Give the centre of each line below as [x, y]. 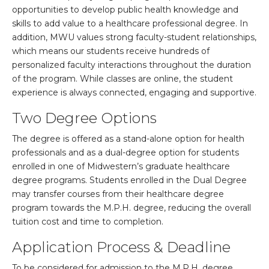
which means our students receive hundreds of [111, 51]
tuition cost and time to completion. [88, 222]
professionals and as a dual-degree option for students [125, 153]
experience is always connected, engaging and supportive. [134, 93]
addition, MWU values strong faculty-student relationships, [134, 38]
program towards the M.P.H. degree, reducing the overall [131, 208]
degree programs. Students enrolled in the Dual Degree [129, 180]
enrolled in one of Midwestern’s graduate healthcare [121, 167]
